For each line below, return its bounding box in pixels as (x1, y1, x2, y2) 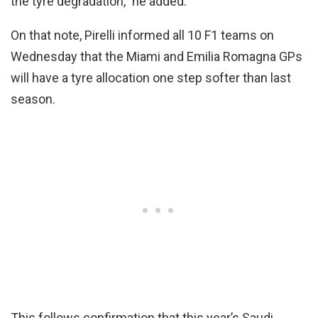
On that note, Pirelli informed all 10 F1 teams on (11, 28, 274, 43)
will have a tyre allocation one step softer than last (11, 70, 291, 85)
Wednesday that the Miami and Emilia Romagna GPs (11, 49, 302, 64)
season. (11, 92, 55, 106)
